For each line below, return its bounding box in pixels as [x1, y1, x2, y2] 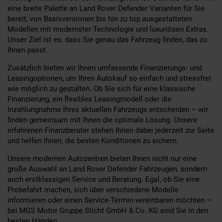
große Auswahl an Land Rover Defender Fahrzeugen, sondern [7, 164, 207, 173]
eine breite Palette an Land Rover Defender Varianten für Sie [7, 3, 205, 13]
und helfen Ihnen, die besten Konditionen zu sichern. [7, 136, 178, 145]
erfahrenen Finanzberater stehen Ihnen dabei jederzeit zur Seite [7, 125, 214, 135]
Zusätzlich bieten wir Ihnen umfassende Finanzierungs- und [7, 63, 202, 72]
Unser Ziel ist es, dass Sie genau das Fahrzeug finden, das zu [7, 35, 207, 44]
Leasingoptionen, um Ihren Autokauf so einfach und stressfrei [7, 73, 211, 83]
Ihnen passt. [7, 45, 48, 55]
